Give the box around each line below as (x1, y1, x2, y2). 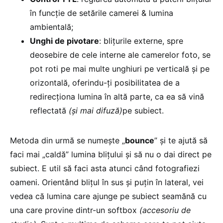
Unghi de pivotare (30, 36, 99, 46)
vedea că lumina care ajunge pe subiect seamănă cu (10, 191, 207, 201)
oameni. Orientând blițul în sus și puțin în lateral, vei (10, 177, 204, 187)
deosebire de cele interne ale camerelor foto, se (30, 50, 211, 60)
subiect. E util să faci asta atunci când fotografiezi (10, 163, 200, 173)
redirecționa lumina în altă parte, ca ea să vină (30, 92, 204, 102)
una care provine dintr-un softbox (10, 205, 139, 215)
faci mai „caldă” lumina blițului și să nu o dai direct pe (10, 149, 212, 159)
